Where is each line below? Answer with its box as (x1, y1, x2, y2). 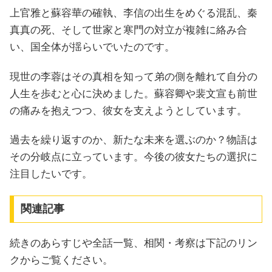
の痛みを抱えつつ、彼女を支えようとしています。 (10, 104, 247, 117)
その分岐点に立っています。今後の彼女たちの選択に (10, 151, 257, 163)
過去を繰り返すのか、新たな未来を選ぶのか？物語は (10, 134, 257, 146)
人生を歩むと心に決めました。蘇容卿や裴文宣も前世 (10, 87, 257, 100)
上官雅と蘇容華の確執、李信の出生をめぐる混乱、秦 (10, 7, 257, 19)
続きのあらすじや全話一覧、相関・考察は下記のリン (10, 237, 257, 249)
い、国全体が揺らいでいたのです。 (10, 41, 175, 53)
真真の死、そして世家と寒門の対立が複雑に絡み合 (10, 24, 247, 36)
